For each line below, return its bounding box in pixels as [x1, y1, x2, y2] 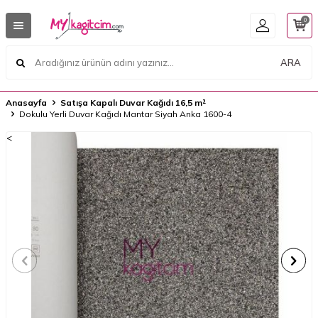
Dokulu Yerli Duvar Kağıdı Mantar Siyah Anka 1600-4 [19, 109, 231, 119]
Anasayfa [6, 97, 47, 108]
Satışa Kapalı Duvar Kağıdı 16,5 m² [60, 97, 206, 108]
